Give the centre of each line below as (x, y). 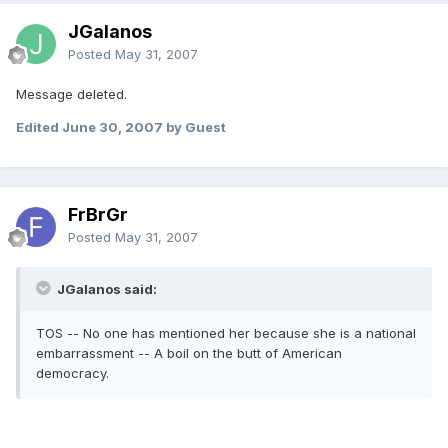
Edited (39, 126)
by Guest (194, 126)
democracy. (72, 372)
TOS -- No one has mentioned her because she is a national (226, 332)
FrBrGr (98, 214)
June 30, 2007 (112, 126)
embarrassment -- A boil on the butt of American (189, 352)
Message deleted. (71, 93)
